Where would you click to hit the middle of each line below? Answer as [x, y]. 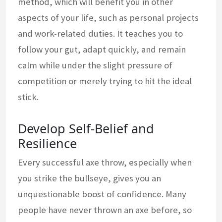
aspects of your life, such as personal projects [108, 18]
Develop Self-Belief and [86, 129]
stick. [28, 97]
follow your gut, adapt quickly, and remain [102, 50]
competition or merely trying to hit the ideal [105, 81]
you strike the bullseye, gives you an [89, 178]
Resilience [47, 143]
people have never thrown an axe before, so [105, 210]
